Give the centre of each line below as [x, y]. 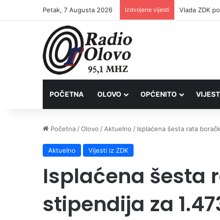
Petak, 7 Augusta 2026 [78, 10]
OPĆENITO [159, 94]
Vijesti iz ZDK [108, 150]
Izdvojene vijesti [147, 10]
